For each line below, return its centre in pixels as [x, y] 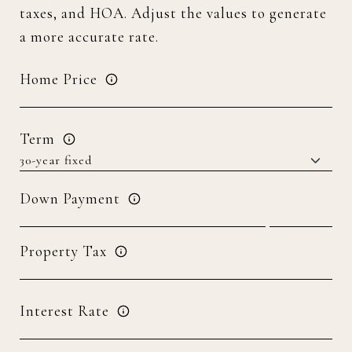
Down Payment [70, 198]
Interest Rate [64, 311]
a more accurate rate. [89, 37]
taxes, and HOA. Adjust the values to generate [173, 13]
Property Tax [63, 251]
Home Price [59, 79]
